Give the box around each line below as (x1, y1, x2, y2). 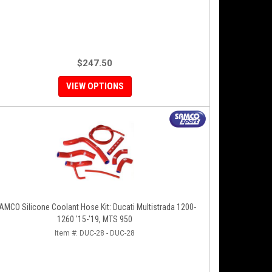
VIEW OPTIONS (66, 81, 124, 92)
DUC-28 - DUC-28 (80, 229, 135, 237)
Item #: (55, 229, 80, 237)
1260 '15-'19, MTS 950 (57, 214, 132, 224)
